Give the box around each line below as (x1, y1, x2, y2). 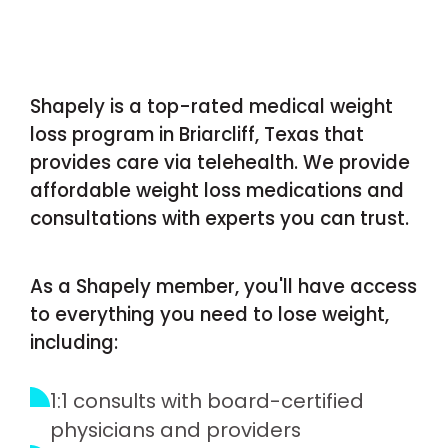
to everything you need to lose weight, (29, 300, 389, 328)
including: (29, 328, 118, 356)
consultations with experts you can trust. (29, 205, 409, 233)
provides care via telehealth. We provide (29, 149, 410, 177)
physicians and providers (49, 415, 301, 444)
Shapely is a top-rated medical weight (29, 93, 393, 121)
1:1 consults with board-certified (49, 386, 364, 415)
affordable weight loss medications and (29, 177, 404, 205)
